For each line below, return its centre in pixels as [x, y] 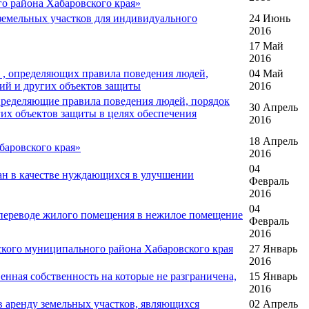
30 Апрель [273, 108]
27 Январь [273, 249]
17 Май [266, 46]
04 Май [266, 74]
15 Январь [273, 277]
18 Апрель [273, 141]
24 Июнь [270, 19]
